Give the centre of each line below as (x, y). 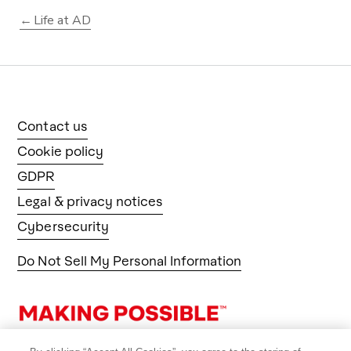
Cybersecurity (63, 226)
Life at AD (63, 20)
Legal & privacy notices (90, 201)
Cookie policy (60, 150)
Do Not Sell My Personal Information (130, 260)
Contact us (52, 125)
